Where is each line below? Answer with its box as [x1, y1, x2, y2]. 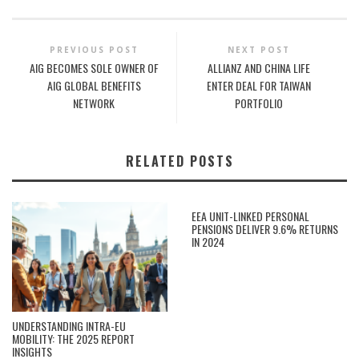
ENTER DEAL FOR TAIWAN [206, 77, 311, 95]
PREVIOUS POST [49, 44, 139, 56]
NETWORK [73, 95, 115, 112]
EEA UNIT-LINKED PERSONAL [192, 208, 309, 225]
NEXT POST [227, 44, 290, 56]
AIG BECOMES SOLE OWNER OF [29, 59, 159, 77]
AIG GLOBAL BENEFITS [46, 77, 141, 95]
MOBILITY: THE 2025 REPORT [12, 329, 135, 347]
